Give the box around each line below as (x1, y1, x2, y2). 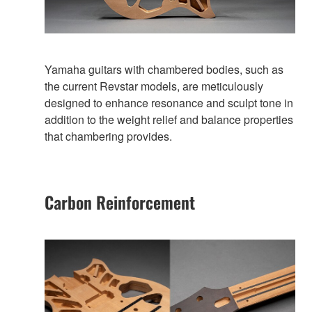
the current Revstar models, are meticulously (45, 77, 263, 94)
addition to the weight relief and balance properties (45, 111, 293, 127)
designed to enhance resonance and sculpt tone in (45, 94, 293, 111)
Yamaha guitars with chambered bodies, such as (45, 61, 283, 77)
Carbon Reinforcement (45, 189, 195, 214)
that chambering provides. (45, 127, 172, 144)
